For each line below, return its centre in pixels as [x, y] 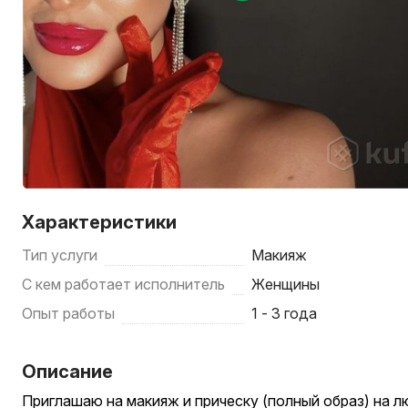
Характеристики [99, 222]
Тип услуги [60, 255]
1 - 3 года [285, 313]
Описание [67, 372]
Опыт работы [68, 313]
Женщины [286, 284]
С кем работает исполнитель [123, 284]
